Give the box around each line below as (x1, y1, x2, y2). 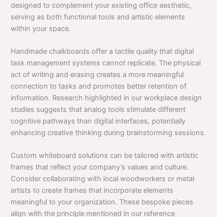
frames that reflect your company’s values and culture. (11, 163, 189, 172)
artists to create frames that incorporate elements (11, 186, 174, 195)
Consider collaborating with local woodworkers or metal (11, 174, 195, 184)
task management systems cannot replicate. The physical (11, 58, 201, 67)
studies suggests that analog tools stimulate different (11, 105, 186, 114)
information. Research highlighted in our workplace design (11, 93, 202, 102)
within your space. (11, 24, 71, 33)
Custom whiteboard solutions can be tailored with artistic (11, 151, 199, 160)
